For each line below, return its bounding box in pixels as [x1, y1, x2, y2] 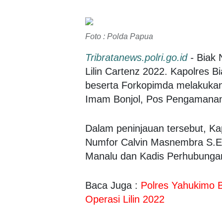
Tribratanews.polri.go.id [85, 52, 187, 63]
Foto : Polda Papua [85, 32, 153, 41]
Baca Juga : [85, 180, 141, 191]
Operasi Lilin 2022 [85, 194, 165, 205]
